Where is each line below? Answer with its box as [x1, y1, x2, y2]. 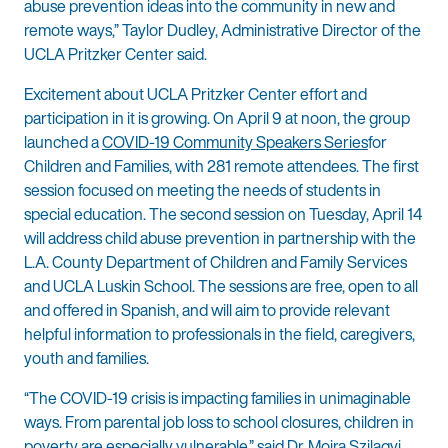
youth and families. [24, 346, 155, 371]
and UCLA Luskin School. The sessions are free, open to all [24, 274, 418, 299]
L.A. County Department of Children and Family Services [24, 250, 407, 275]
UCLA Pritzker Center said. [24, 42, 210, 67]
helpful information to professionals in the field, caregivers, [24, 322, 415, 347]
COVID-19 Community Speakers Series [102, 130, 368, 155]
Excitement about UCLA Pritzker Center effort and [24, 82, 367, 107]
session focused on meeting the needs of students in [24, 178, 381, 203]
